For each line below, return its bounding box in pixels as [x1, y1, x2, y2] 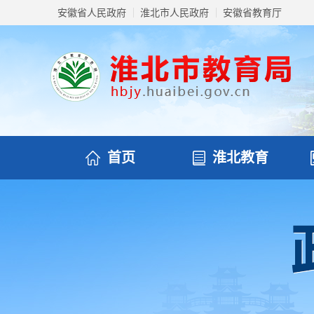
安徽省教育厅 [223, 7, 282, 18]
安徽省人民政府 [57, 7, 126, 18]
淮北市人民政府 [140, 7, 209, 18]
